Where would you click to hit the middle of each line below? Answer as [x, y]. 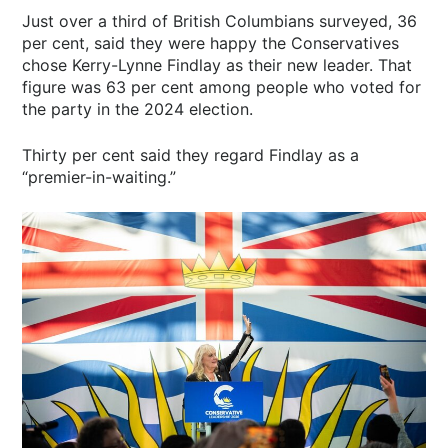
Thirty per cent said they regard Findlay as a [191, 154]
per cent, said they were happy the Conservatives [211, 42]
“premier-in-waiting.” [99, 176]
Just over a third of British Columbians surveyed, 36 [220, 20]
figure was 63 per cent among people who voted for [222, 86]
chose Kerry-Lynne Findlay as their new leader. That [217, 64]
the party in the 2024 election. [138, 108]
